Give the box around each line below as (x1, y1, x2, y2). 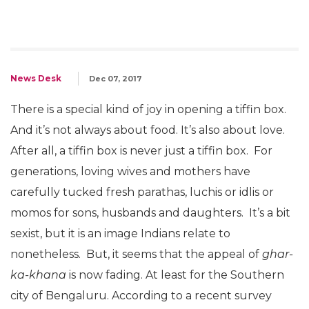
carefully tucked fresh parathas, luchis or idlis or (10, 186, 274, 199)
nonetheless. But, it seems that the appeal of (10, 248, 262, 261)
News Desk (10, 73, 61, 83)
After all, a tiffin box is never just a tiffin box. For (10, 144, 272, 157)
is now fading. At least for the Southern (66, 268, 284, 281)
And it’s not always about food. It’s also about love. (10, 123, 285, 137)
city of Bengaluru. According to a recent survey (10, 289, 272, 302)
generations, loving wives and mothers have (10, 165, 250, 178)
